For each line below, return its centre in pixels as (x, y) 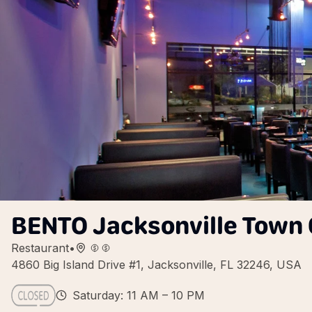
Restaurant (40, 248)
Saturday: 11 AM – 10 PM (139, 295)
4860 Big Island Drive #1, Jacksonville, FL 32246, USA (156, 265)
